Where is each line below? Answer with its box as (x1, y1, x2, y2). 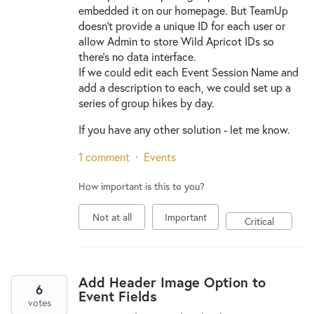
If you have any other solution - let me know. (78, 122, 290, 137)
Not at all (92, 210, 132, 224)
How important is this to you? (78, 179, 205, 193)
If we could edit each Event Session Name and (78, 64, 299, 79)
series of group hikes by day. (78, 95, 214, 110)
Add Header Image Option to (78, 273, 266, 292)
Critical (244, 214, 274, 228)
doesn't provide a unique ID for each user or (78, 18, 285, 33)
